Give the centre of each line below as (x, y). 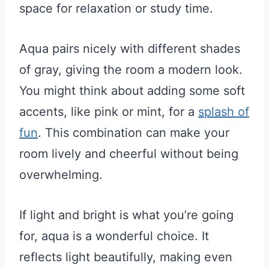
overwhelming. (61, 174)
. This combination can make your (134, 132)
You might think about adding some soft (132, 90)
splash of (224, 111)
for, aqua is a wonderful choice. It (114, 236)
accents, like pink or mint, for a (109, 111)
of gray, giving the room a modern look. (131, 69)
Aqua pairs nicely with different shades (130, 48)
